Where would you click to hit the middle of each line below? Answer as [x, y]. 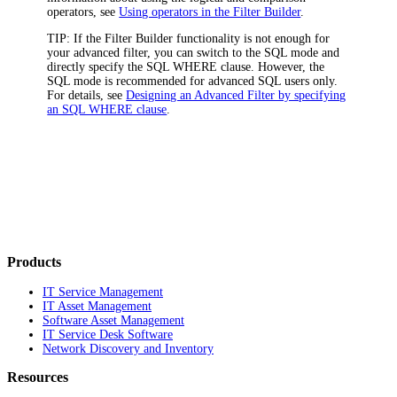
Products [34, 262]
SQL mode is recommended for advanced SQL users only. [193, 81]
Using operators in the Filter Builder [210, 12]
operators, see [83, 12]
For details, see [87, 95]
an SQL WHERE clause [107, 109]
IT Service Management [103, 292]
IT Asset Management [97, 307]
